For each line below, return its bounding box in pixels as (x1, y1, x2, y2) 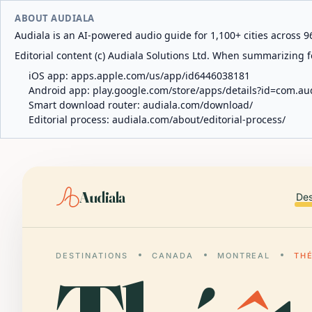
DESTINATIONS (56, 251, 128, 260)
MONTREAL (217, 251, 271, 260)
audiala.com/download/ (143, 98, 253, 111)
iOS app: (29, 69, 71, 82)
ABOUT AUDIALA (15, 12, 95, 24)
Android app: (29, 84, 93, 97)
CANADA (151, 251, 194, 260)
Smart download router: (29, 98, 143, 111)
